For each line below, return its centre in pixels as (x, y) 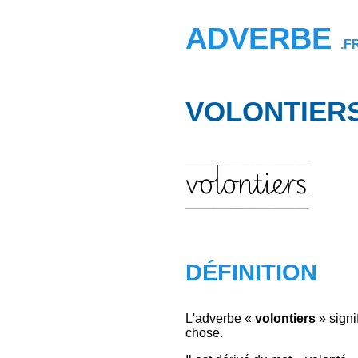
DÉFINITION (251, 272)
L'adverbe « (220, 318)
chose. (204, 333)
